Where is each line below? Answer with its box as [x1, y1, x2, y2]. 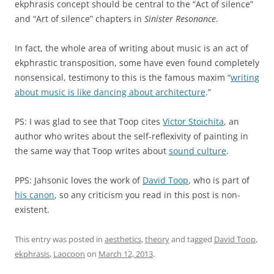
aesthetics [105, 233, 141, 245]
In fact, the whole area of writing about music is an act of [15, 42, 248, 54]
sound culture [169, 144, 226, 157]
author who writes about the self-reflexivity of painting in [15, 130, 248, 142]
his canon [15, 188, 54, 201]
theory [145, 233, 169, 245]
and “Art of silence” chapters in [15, 12, 144, 24]
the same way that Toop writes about [15, 144, 169, 157]
